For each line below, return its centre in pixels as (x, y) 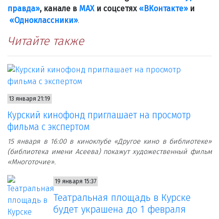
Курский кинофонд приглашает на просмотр (99, 115)
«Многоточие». (32, 162)
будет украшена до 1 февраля (119, 209)
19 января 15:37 (75, 182)
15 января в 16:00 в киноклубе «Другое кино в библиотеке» (109, 142)
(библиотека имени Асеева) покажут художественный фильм (109, 152)
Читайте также (46, 41)
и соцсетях (117, 9)
